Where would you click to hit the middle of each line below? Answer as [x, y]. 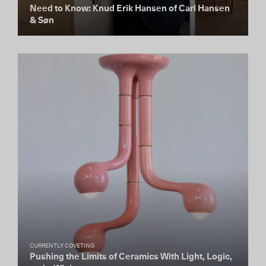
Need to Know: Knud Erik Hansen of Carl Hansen [130, 9]
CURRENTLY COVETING [62, 246]
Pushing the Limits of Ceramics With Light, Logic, [131, 257]
